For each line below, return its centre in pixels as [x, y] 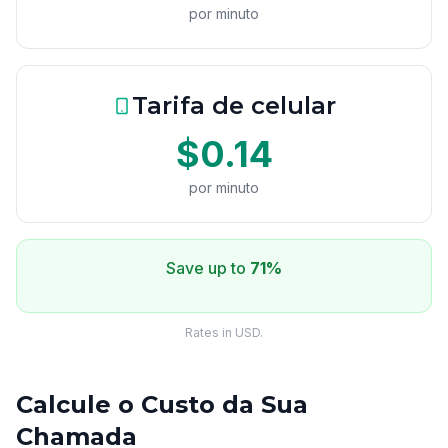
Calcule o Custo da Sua [162, 404]
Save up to [208, 268]
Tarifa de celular [234, 105]
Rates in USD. [224, 332]
